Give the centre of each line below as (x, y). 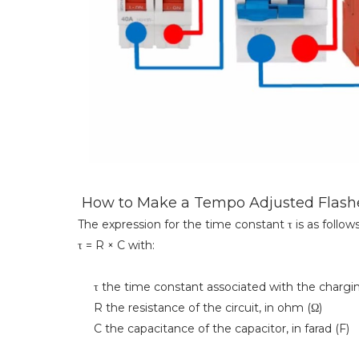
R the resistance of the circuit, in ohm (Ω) (200, 307)
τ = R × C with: (116, 245)
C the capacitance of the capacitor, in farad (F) (214, 328)
